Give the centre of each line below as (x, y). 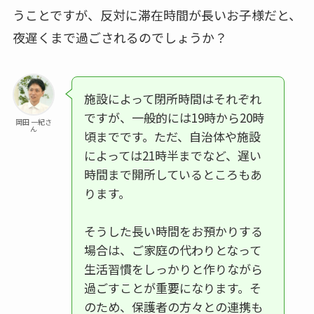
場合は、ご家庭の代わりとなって (172, 250)
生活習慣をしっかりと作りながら (173, 269)
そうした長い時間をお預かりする (173, 231)
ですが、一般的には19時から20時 (174, 118)
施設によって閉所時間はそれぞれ (172, 99)
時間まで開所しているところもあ (173, 175)
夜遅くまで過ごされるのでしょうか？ (120, 37)
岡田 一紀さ (33, 122)
